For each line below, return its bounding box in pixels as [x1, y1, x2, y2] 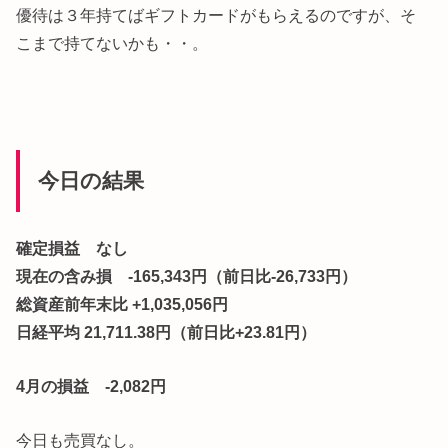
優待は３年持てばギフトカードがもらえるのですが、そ [16, 6, 417, 25]
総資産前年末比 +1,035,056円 [16, 294, 229, 313]
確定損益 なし [16, 238, 129, 257]
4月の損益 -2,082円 [16, 377, 167, 396]
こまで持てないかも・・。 [16, 34, 209, 53]
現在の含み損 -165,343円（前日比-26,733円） [16, 266, 358, 285]
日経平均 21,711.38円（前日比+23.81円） [16, 322, 317, 341]
